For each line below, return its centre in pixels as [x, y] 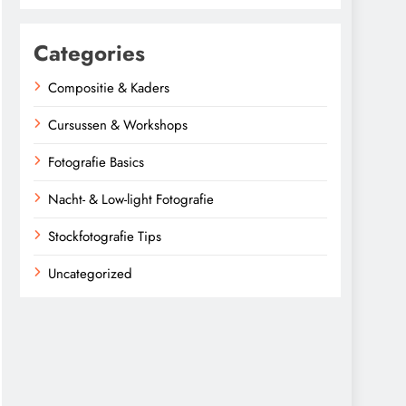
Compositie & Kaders [109, 88]
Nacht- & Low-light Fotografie [131, 199]
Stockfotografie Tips [105, 237]
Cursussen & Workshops [118, 125]
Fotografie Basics [96, 162]
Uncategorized [90, 274]
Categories [89, 53]
